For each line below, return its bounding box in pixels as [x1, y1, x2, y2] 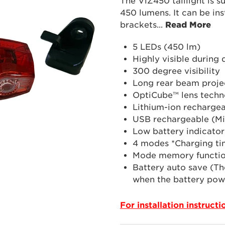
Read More [163, 20, 211, 30]
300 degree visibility [133, 66, 220, 76]
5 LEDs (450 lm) [133, 42, 200, 52]
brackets [120, 20, 157, 30]
